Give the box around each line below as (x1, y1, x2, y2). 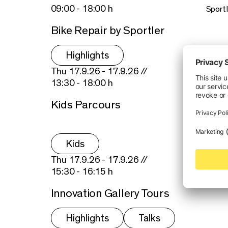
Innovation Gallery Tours (50, 187, 169, 199)
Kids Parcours (50, 98, 121, 111)
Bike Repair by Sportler (50, 24, 165, 37)
